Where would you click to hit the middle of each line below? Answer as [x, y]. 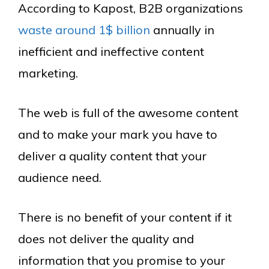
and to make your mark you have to [118, 134]
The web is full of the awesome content [128, 113]
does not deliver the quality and [106, 239]
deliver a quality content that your [112, 156]
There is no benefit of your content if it [125, 217]
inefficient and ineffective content [111, 52]
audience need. [60, 178]
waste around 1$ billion [84, 30]
